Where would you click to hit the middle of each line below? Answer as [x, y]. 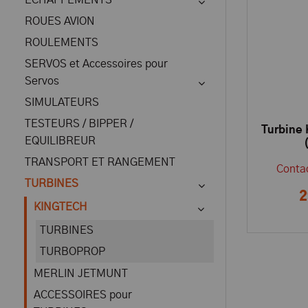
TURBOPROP [73, 252]
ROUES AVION [60, 21]
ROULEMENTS [62, 43]
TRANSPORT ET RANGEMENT [100, 162]
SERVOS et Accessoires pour [96, 64]
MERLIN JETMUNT [81, 274]
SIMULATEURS [62, 102]
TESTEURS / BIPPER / [79, 124]
